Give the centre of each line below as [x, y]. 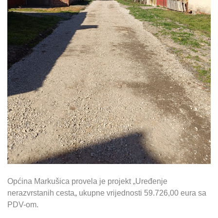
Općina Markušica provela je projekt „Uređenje [87, 182]
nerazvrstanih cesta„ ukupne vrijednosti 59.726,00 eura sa [107, 193]
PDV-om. [23, 205]
